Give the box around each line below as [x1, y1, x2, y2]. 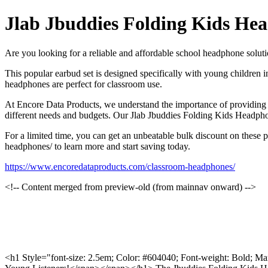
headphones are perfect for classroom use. [5, 78, 162, 89]
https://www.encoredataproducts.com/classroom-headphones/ [5, 161, 235, 172]
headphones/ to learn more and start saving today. [5, 141, 190, 151]
